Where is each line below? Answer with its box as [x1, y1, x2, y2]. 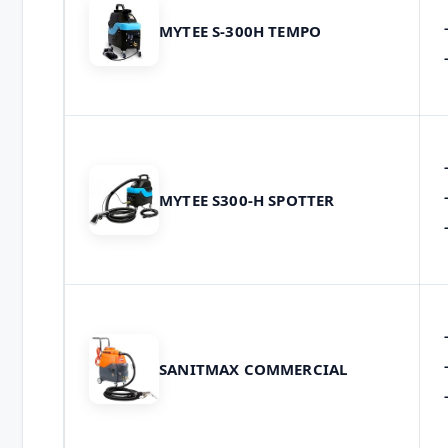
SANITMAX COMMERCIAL [159, 358, 348, 379]
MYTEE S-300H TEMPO [159, 20, 322, 41]
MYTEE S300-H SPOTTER [159, 189, 335, 210]
